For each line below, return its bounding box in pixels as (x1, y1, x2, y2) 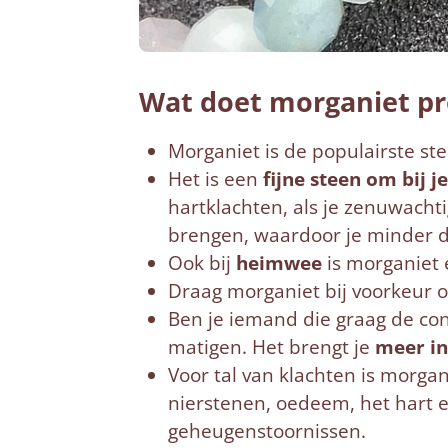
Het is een (167, 166, 258, 193)
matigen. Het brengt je (167, 334, 375, 361)
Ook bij (167, 250, 236, 277)
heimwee (235, 250, 322, 277)
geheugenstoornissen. (167, 418, 366, 445)
